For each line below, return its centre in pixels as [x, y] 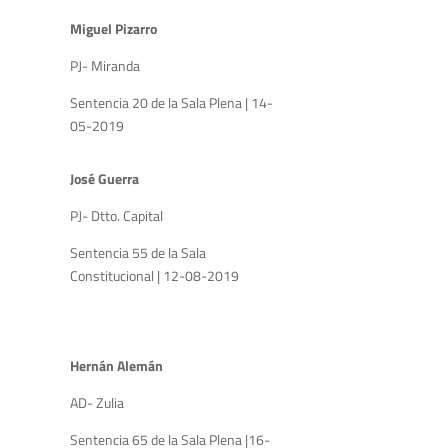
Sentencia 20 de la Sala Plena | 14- [171, 102]
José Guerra [104, 178]
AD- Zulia [97, 402]
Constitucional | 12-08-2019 [156, 275]
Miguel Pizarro [113, 28]
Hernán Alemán [118, 365]
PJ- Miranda [106, 65]
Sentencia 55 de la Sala [138, 252]
